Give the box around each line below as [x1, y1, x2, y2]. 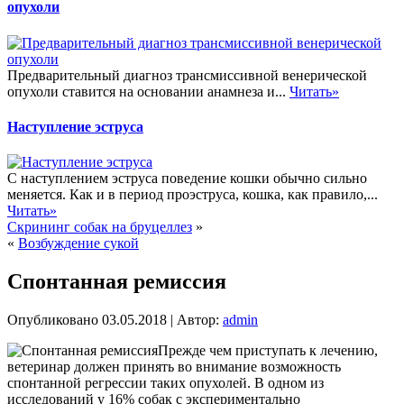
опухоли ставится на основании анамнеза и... [7, 83, 289, 99]
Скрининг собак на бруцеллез [7, 219, 192, 235]
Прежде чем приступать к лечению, [158, 342, 378, 358]
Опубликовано [7, 311, 98, 327]
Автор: [177, 311, 219, 327]
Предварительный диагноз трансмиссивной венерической [7, 67, 367, 83]
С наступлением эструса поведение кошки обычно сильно [7, 170, 367, 187]
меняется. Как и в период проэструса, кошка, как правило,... [7, 187, 378, 203]
